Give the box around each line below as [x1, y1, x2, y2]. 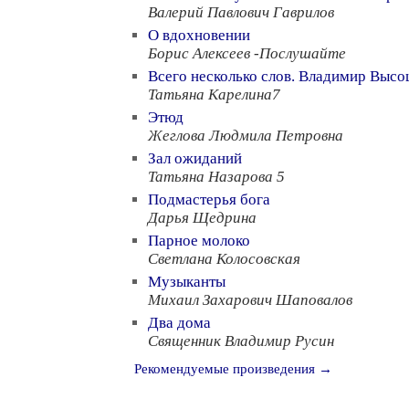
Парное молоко [148, 232, 250, 249]
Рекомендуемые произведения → [134, 362, 332, 376]
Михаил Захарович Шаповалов [148, 291, 352, 309]
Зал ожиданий [148, 150, 242, 167]
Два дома [148, 314, 211, 331]
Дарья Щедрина [148, 209, 257, 226]
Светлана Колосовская [148, 250, 300, 267]
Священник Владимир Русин [148, 332, 334, 350]
